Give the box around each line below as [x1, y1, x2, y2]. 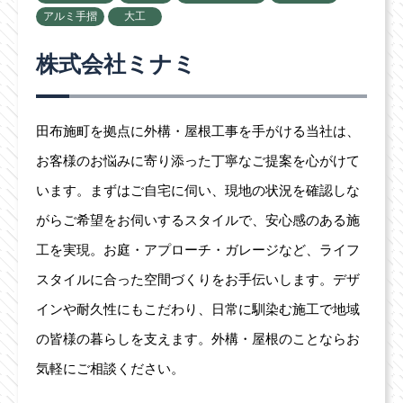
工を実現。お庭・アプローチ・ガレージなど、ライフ [36, 241, 360, 257]
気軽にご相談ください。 [36, 360, 184, 376]
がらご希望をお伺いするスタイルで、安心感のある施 [36, 211, 360, 228]
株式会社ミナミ [36, 50, 196, 76]
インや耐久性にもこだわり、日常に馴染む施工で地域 [36, 300, 360, 317]
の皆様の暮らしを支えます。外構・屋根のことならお [36, 330, 360, 346]
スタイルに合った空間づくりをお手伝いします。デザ [36, 271, 360, 287]
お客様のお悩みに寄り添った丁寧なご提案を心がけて [36, 152, 360, 168]
